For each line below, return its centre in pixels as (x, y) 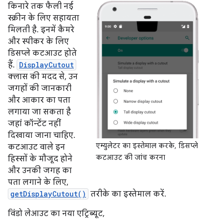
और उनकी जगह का (40, 171)
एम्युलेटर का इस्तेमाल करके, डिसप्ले (147, 146)
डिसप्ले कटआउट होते (42, 53)
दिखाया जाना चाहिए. (42, 135)
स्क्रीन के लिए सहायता (44, 18)
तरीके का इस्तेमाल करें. (127, 194)
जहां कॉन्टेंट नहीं (34, 124)
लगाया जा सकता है (39, 112)
